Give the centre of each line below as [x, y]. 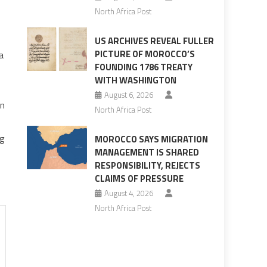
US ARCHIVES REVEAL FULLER [154, 41]
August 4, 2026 [128, 193]
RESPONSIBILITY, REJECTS [147, 166]
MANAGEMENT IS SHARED [147, 153]
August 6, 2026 [128, 95]
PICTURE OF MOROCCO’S [145, 54]
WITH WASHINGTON [135, 80]
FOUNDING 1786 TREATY [143, 67]
